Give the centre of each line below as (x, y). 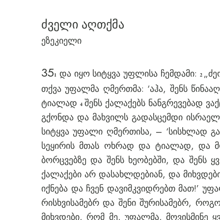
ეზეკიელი (61, 41)
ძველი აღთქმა (83, 24)
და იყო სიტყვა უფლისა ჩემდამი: (128, 74)
